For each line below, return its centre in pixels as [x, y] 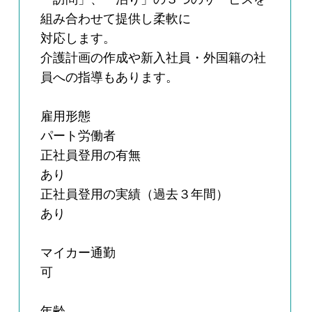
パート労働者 [78, 136]
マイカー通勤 [78, 253]
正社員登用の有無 [91, 156]
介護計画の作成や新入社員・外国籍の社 [154, 58]
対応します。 [78, 39]
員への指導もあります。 [110, 78]
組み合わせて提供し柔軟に [116, 19]
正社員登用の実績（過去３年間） [135, 195]
